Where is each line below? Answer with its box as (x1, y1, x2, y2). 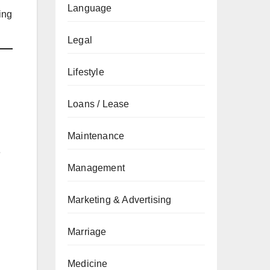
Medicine (67, 259, 108, 269)
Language (67, 3, 112, 13)
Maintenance (67, 131, 125, 141)
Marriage (67, 227, 107, 237)
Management (67, 163, 125, 173)
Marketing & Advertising (67, 195, 172, 205)
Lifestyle (67, 67, 104, 77)
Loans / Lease (67, 99, 130, 109)
